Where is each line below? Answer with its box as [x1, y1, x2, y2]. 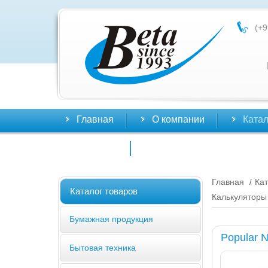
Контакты [77, 142, 118, 153]
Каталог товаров [70, 185, 138, 196]
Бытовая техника [69, 242, 136, 252]
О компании [152, 114, 205, 124]
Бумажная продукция [69, 214, 153, 224]
